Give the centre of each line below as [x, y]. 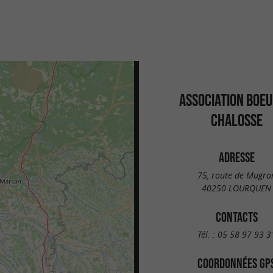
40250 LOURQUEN [236, 188]
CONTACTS [236, 217]
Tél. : [207, 235]
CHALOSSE [236, 120]
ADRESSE [236, 157]
